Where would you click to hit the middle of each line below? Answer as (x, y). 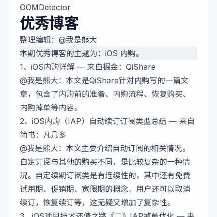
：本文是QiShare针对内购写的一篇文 (123, 80)
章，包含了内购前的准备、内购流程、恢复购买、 (105, 94)
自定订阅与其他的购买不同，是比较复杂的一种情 (105, 162)
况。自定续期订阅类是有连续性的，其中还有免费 (105, 175)
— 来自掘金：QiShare (115, 67)
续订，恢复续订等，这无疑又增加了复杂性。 (97, 202)
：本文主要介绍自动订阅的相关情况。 (124, 148)
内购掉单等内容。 (51, 107)
